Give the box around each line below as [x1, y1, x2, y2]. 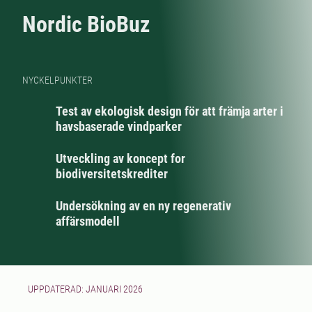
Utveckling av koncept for [56, 151, 185, 166]
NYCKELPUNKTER [22, 75, 93, 86]
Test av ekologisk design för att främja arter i [56, 104, 283, 118]
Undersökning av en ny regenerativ [56, 198, 231, 213]
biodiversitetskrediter [56, 166, 168, 181]
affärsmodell [56, 214, 120, 228]
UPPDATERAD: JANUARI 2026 [28, 283, 143, 295]
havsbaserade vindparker [56, 119, 182, 134]
